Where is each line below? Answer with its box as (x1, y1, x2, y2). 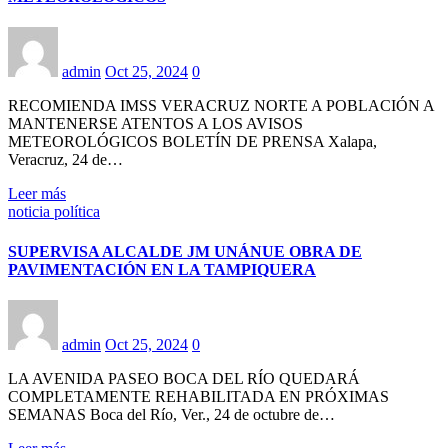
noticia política (8, 203, 100, 221)
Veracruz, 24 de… (8, 151, 123, 169)
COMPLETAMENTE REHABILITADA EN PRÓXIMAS (8, 387, 389, 405)
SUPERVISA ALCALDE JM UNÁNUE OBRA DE (8, 242, 362, 260)
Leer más (8, 185, 66, 203)
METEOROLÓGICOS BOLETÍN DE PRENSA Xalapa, (8, 133, 377, 151)
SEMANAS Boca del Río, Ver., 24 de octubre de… (8, 405, 335, 423)
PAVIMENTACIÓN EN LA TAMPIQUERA (8, 260, 316, 278)
